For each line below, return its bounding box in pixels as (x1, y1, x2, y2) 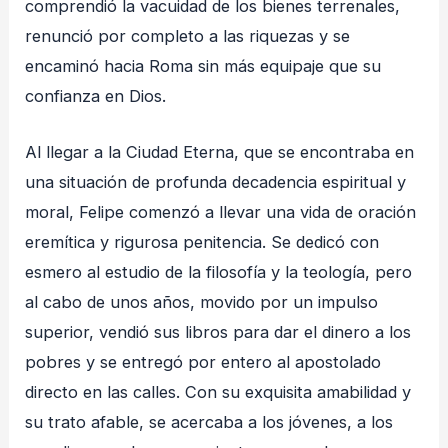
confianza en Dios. (25, 85, 167, 106)
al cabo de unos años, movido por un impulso (25, 292, 379, 313)
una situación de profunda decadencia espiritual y (25, 172, 407, 193)
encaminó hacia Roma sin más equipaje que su (25, 55, 382, 76)
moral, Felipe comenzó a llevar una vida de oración (25, 202, 417, 223)
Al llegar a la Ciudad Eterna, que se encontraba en (25, 142, 415, 163)
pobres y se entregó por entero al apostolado (25, 352, 382, 373)
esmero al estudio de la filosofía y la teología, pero (25, 262, 413, 283)
